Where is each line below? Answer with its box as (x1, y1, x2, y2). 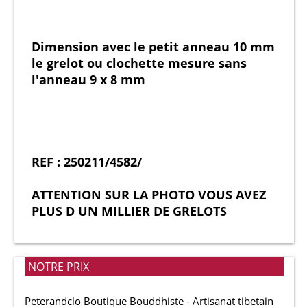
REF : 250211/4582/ (32, 153, 142, 170)
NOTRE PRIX (28, 259, 89, 274)
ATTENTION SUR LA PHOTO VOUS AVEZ (32, 186, 266, 203)
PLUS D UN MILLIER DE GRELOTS (32, 203, 227, 219)
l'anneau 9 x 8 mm (32, 71, 145, 88)
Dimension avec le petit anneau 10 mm (32, 38, 275, 55)
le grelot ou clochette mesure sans (32, 55, 247, 71)
